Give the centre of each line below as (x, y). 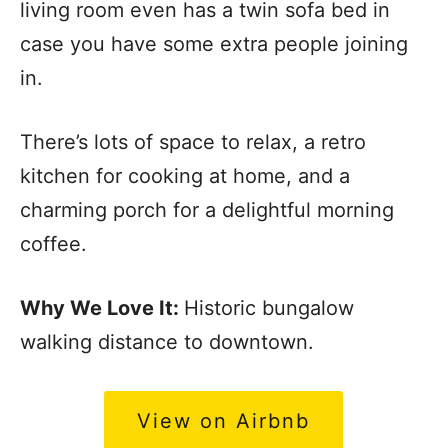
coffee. (53, 243)
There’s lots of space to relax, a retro (193, 141)
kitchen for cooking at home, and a (185, 175)
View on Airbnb (223, 420)
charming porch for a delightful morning (207, 209)
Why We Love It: (102, 307)
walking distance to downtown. (170, 341)
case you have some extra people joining (214, 43)
